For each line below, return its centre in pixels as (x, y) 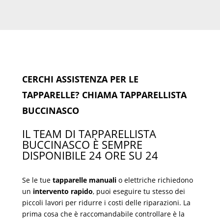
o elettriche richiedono (154, 180)
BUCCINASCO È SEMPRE (82, 144)
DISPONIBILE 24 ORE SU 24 (90, 155)
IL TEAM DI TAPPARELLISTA (89, 133)
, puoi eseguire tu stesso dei (139, 191)
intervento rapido (63, 191)
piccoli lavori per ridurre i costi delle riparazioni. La (106, 202)
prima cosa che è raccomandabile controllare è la (103, 214)
